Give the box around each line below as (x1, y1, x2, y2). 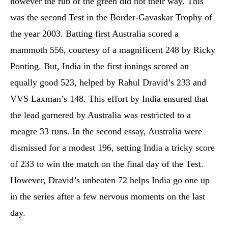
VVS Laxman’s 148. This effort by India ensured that (10, 94, 208, 104)
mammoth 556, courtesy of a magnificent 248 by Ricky (10, 45, 215, 55)
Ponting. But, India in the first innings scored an (10, 61, 189, 71)
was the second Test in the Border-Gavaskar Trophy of (10, 12, 212, 22)
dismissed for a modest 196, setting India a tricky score (10, 142, 215, 153)
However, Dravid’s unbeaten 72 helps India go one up (10, 175, 210, 185)
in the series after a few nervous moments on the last (10, 191, 205, 202)
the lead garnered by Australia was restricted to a (10, 110, 191, 120)
